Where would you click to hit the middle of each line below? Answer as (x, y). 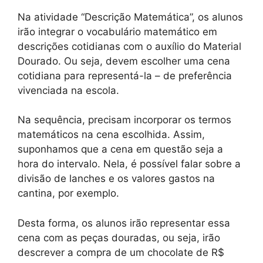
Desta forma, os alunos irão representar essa (124, 223)
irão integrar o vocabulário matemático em (117, 31)
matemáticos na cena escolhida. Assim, (111, 135)
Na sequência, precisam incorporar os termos (124, 120)
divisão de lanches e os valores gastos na (116, 179)
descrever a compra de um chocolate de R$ (121, 252)
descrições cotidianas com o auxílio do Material (129, 46)
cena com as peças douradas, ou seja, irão (119, 237)
